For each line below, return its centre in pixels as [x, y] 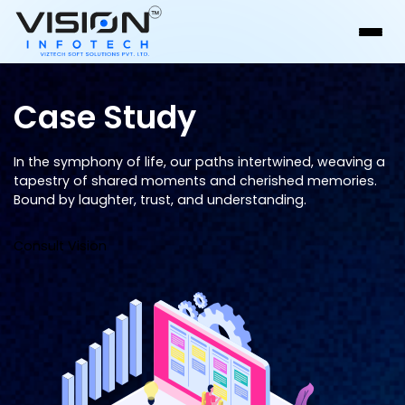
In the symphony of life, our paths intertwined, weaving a [199, 162]
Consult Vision [60, 246]
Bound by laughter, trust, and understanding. [160, 200]
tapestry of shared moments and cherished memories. [195, 181]
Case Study [105, 117]
